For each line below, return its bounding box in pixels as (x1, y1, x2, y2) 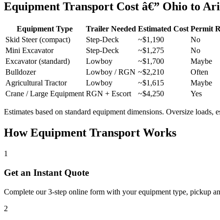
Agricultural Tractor (5, 79, 67, 87)
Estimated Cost (138, 25, 189, 33)
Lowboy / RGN (86, 68, 136, 77)
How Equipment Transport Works (4, 126, 176, 139)
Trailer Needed (86, 25, 136, 33)
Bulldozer (5, 68, 36, 77)
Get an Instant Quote (4, 167, 89, 178)
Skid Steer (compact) (5, 35, 70, 44)
